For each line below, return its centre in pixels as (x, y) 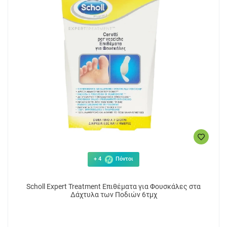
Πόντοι (124, 159)
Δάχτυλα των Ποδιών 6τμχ (113, 195)
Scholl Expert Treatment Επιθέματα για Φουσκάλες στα (113, 186)
